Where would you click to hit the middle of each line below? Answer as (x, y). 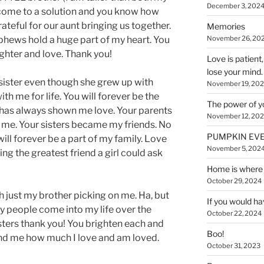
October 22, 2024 (234, 213)
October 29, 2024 (234, 181)
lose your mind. (235, 72)
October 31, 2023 (233, 246)
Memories (226, 26)
